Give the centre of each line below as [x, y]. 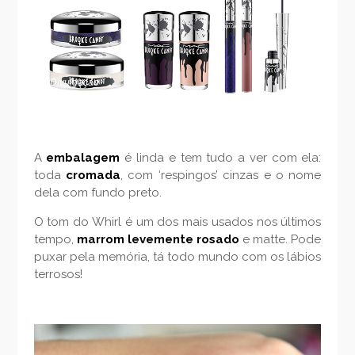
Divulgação [74, 83]
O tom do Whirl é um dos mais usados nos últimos [177, 222]
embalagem [83, 158]
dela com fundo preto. [97, 193]
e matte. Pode [281, 240]
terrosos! [58, 275]
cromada [93, 176]
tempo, [55, 240]
